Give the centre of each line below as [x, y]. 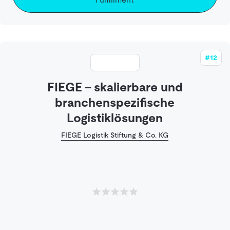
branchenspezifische [115, 103]
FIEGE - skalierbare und [115, 87]
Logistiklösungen [115, 118]
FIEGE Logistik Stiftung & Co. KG [115, 135]
